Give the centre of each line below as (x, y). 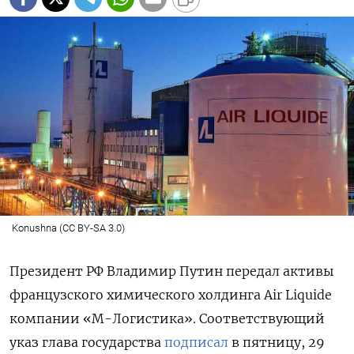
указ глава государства (87, 342)
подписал (196, 342)
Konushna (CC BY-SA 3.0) (68, 228)
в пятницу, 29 (277, 342)
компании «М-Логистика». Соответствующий (167, 318)
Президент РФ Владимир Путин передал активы (171, 271)
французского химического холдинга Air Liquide (171, 294)
